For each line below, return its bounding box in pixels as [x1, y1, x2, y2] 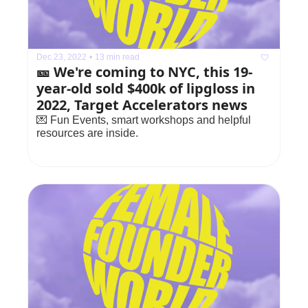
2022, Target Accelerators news [36, 95, 247, 114]
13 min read [95, 52, 140, 63]
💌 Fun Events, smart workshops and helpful [36, 113, 251, 126]
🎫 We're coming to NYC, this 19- [36, 62, 252, 81]
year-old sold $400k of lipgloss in [36, 78, 255, 98]
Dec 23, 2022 [36, 52, 87, 63]
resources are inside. [36, 126, 138, 139]
